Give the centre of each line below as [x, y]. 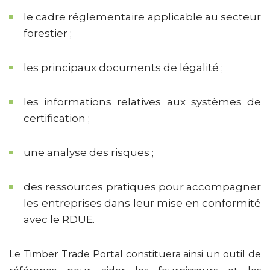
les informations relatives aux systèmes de [142, 102]
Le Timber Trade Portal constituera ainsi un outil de [135, 254]
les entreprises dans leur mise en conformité [142, 203]
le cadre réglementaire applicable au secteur [142, 17]
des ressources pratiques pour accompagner [142, 187]
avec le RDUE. [59, 219]
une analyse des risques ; [89, 152]
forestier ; [48, 33]
